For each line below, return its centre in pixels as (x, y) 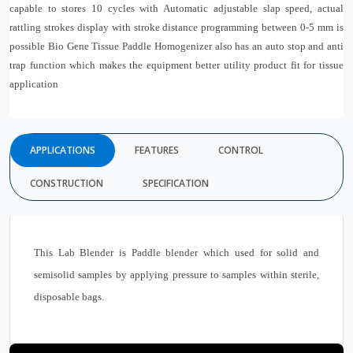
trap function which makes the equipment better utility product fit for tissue (176, 65)
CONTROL (241, 150)
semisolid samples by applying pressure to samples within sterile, (176, 275)
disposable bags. (69, 297)
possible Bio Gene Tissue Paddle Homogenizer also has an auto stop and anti (176, 46)
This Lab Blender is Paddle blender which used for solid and (176, 253)
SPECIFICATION (176, 183)
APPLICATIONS (63, 150)
